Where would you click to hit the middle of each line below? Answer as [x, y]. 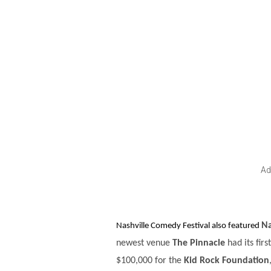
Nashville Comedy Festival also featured [189, 226]
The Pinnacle [199, 243]
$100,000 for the [150, 261]
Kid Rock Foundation [227, 261]
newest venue [144, 243]
